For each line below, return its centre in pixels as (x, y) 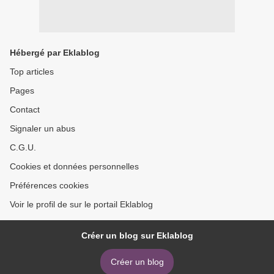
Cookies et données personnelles (74, 167)
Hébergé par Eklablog (55, 53)
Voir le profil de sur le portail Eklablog (81, 205)
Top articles (32, 72)
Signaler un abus (43, 129)
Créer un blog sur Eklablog (137, 236)
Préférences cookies (49, 186)
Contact (25, 110)
